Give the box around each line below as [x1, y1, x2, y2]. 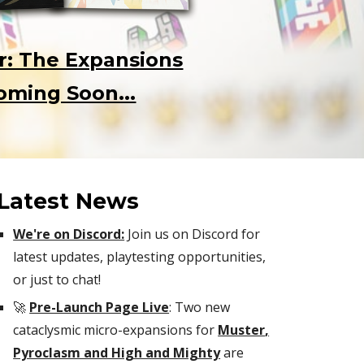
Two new [171, 298, 231, 316]
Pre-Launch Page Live [29, 298, 170, 316]
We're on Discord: [13, 225, 125, 243]
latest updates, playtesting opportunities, [13, 248, 266, 266]
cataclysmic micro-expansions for [13, 321, 219, 339]
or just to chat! [13, 271, 105, 288]
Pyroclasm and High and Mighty [13, 344, 221, 362]
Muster [218, 321, 266, 339]
